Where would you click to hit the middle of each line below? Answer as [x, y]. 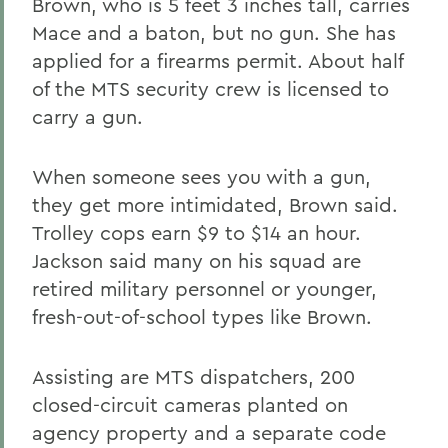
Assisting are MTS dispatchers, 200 [193, 376]
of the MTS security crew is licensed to [210, 88]
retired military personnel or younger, [204, 288]
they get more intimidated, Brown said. [215, 204]
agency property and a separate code [209, 432]
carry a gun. [87, 116]
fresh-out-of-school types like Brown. [202, 316]
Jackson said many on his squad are [196, 260]
